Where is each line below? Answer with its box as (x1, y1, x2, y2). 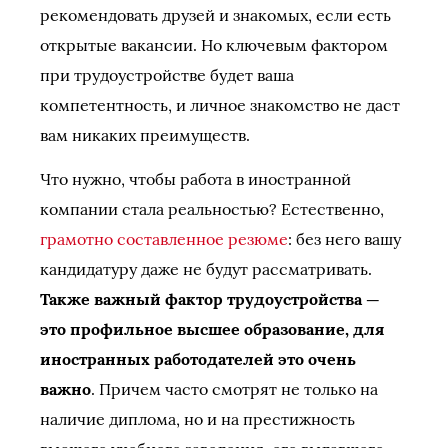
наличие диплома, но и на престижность (40, 409, 355, 429)
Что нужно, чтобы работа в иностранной (40, 169, 351, 189)
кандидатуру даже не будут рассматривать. (40, 259, 372, 279)
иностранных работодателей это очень (40, 349, 356, 369)
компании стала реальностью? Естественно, (40, 199, 384, 219)
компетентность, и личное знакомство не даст (40, 95, 400, 115)
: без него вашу (288, 229, 401, 249)
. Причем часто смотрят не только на (91, 379, 378, 399)
